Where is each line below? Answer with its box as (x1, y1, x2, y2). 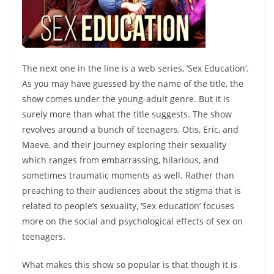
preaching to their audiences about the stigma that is (22, 185, 241, 197)
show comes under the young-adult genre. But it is (22, 93, 230, 105)
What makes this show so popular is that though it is (22, 259, 237, 271)
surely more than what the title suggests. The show (22, 108, 232, 120)
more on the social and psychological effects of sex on (22, 215, 243, 228)
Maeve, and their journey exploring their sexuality (22, 139, 226, 151)
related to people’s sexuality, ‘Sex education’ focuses (22, 200, 234, 212)
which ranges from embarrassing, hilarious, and (22, 154, 219, 166)
